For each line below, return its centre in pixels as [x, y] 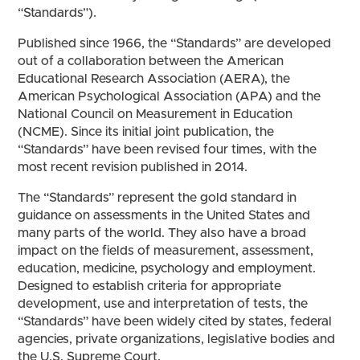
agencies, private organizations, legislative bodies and [177, 339]
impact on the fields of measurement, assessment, [166, 250]
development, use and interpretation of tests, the [163, 303]
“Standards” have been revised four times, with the [168, 149]
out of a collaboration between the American [151, 61]
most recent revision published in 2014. [133, 167]
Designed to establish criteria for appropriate [150, 286]
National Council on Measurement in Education [155, 114]
